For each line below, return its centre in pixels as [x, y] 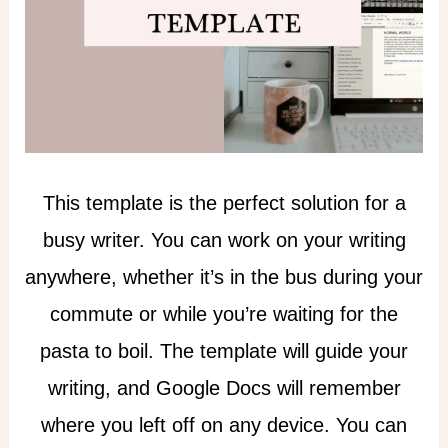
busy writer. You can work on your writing [224, 239]
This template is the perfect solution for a [224, 202]
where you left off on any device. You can [224, 424]
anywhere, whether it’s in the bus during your [224, 276]
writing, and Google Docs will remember [224, 387]
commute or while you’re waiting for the [224, 313]
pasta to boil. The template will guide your [224, 350]
